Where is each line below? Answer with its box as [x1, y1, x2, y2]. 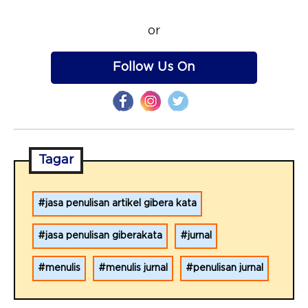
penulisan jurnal [193, 263, 263, 274]
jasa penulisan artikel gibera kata [45, 199, 197, 209]
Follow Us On [113, 61, 195, 74]
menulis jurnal [106, 263, 168, 274]
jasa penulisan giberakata [45, 231, 162, 241]
